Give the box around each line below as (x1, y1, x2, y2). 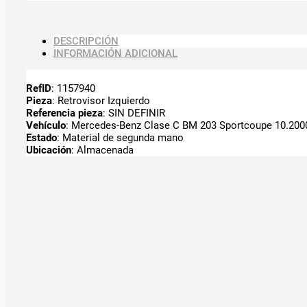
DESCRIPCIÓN (53, 34, 119, 47)
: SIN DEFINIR (103, 106, 165, 119)
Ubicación (26, 143, 71, 156)
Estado (26, 131, 57, 144)
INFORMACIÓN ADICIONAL (53, 47, 177, 60)
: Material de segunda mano (57, 131, 184, 144)
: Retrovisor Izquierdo (52, 94, 150, 107)
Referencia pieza (26, 106, 103, 119)
